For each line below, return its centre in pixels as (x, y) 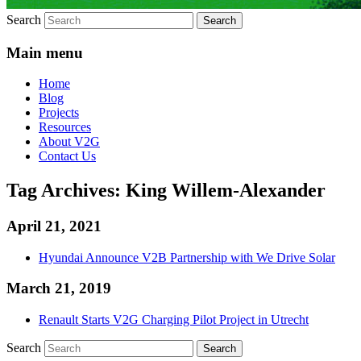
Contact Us (67, 156)
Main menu (45, 52)
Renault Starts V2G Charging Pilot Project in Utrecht (174, 320)
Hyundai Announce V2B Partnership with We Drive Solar (187, 257)
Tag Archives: (66, 191)
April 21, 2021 (54, 226)
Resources (65, 127)
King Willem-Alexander (226, 191)
